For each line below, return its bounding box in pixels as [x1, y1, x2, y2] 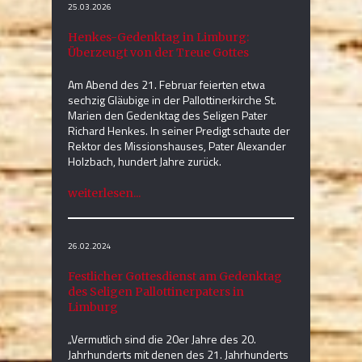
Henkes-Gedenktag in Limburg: [68, 30, 249, 45]
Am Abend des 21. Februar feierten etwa [68, 76, 265, 94]
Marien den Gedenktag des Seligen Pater [68, 107, 267, 124]
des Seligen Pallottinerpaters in [68, 284, 244, 300]
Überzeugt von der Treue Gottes [68, 45, 249, 61]
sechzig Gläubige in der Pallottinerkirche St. [68, 91, 276, 109]
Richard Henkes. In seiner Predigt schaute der [68, 122, 290, 140]
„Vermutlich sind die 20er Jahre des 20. [68, 330, 256, 348]
